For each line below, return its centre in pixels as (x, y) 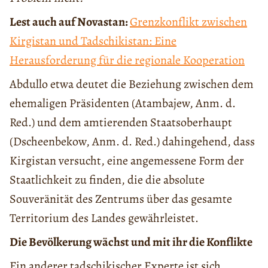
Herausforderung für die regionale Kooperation (127, 60)
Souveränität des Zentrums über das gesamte (121, 199)
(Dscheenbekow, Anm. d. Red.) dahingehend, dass (132, 142)
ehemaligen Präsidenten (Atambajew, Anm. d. (123, 103)
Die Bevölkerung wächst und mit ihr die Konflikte (131, 242)
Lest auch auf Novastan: (70, 22)
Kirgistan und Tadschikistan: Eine (93, 41)
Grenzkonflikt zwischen (188, 22)
